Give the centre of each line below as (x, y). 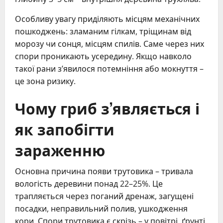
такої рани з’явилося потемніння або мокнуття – (109, 68)
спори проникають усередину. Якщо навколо (103, 56)
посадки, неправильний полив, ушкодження (101, 208)
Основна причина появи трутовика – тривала (104, 171)
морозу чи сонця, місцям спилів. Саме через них (110, 44)
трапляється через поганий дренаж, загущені (104, 196)
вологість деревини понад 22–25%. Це (89, 183)
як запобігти (65, 128)
